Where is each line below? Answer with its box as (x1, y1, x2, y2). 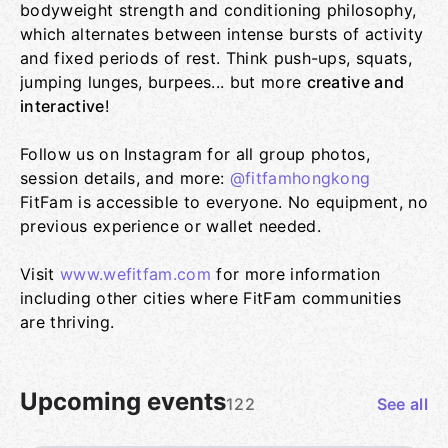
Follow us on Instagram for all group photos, (20, 144, 371, 164)
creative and (306, 72, 405, 92)
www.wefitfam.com (59, 264, 212, 284)
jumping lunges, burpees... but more (20, 72, 307, 92)
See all (376, 394, 428, 414)
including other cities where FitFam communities (20, 288, 402, 308)
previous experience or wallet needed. (20, 216, 321, 236)
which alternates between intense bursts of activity (20, 24, 424, 44)
